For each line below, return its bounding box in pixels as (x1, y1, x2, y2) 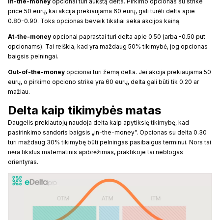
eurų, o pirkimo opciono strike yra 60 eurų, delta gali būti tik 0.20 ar (8, 78, 199, 85)
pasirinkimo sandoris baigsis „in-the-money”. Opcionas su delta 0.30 (8, 128, 207, 136)
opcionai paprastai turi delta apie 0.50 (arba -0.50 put (51, 32, 205, 40)
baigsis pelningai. (8, 52, 58, 60)
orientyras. (8, 158, 38, 165)
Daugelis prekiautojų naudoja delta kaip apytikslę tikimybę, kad (8, 118, 189, 126)
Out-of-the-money (8, 68, 65, 76)
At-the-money (8, 32, 51, 40)
